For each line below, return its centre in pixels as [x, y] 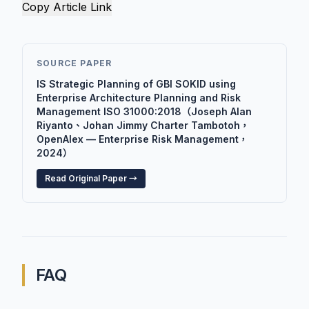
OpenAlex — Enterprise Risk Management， [142, 139]
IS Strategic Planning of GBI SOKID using [136, 84]
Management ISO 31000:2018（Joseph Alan [144, 111]
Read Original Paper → [91, 178]
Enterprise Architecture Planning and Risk [139, 98]
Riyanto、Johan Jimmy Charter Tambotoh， [143, 125]
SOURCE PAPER [74, 63]
